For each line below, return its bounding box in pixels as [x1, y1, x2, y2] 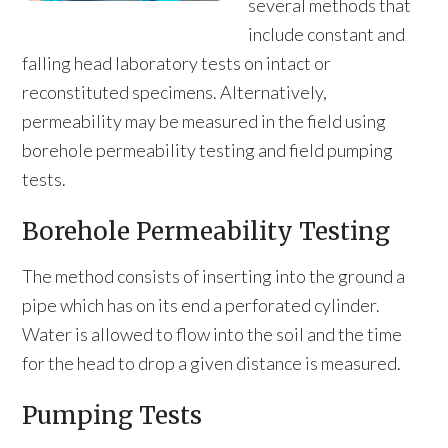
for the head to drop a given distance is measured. [22, 352, 402, 374]
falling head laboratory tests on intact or [22, 52, 332, 74]
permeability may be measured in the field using [22, 110, 387, 132]
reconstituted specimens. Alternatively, [22, 81, 328, 103]
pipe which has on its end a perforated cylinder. [22, 294, 381, 316]
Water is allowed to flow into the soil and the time [22, 323, 403, 345]
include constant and [248, 23, 405, 45]
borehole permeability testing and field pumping [22, 139, 394, 161]
